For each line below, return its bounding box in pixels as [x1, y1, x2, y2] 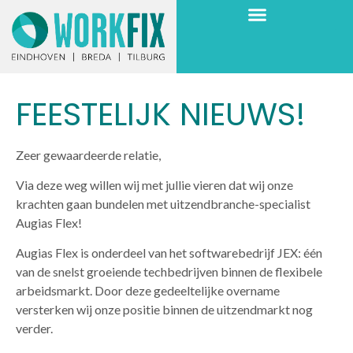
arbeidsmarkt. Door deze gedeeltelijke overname [16, 283, 280, 299]
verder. [16, 321, 53, 336]
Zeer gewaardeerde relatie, [16, 147, 161, 162]
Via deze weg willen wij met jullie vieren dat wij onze [16, 176, 293, 192]
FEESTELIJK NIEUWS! [16, 91, 306, 136]
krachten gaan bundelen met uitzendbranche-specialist [16, 195, 310, 211]
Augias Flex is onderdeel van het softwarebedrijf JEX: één [16, 245, 322, 261]
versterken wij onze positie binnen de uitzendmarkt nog [16, 302, 313, 318]
